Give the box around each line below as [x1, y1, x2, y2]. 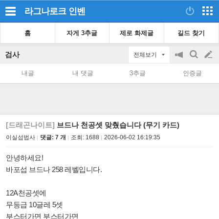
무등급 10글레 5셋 [6, 200, 63, 209]
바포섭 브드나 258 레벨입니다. [6, 165, 104, 174]
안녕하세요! [6, 153, 43, 162]
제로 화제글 [119, 29, 153, 37]
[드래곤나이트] [6, 121, 55, 129]
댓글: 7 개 [40, 134, 66, 141]
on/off [175, 79, 193, 88]
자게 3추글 [66, 29, 98, 37]
